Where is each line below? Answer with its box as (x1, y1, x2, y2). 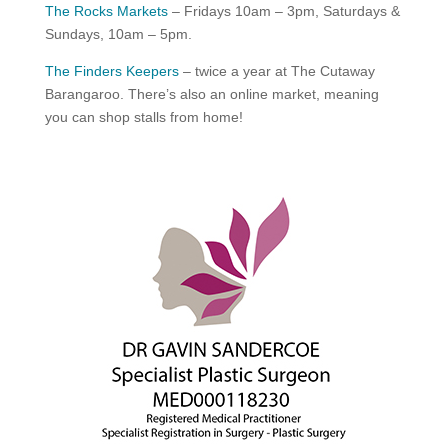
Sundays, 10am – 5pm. (44, 26, 192, 43)
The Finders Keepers (44, 63, 179, 80)
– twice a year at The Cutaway (178, 63, 375, 80)
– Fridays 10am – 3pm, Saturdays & (167, 3, 400, 20)
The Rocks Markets (44, 3, 168, 20)
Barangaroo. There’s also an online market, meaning (44, 86, 379, 103)
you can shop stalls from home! (44, 109, 243, 126)
